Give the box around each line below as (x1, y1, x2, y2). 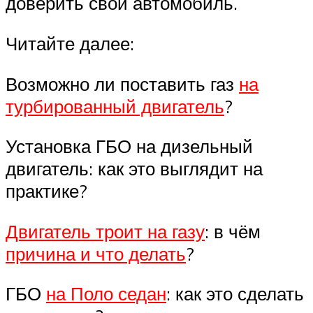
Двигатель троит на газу (6, 219, 205, 242)
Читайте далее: (6, 31, 134, 54)
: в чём (205, 219, 261, 242)
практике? (6, 180, 87, 203)
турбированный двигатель (6, 94, 224, 117)
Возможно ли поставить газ (6, 72, 239, 95)
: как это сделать (166, 282, 304, 305)
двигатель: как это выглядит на (6, 157, 263, 180)
